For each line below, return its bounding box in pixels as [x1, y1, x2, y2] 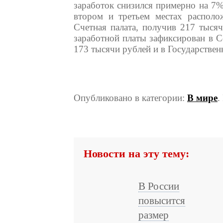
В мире [187, 93, 218, 103]
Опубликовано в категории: [74, 93, 187, 103]
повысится [138, 195, 185, 206]
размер [138, 210, 169, 221]
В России [138, 181, 179, 192]
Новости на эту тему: [84, 147, 189, 160]
